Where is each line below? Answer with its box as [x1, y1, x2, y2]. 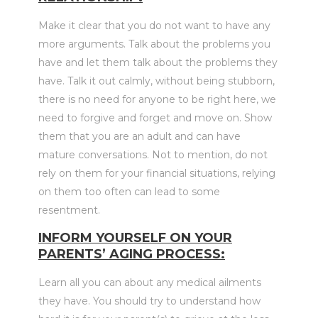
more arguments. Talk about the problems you [38, 38, 270, 50]
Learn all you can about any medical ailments [38, 276, 261, 289]
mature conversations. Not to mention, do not [38, 148, 268, 161]
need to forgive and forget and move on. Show [38, 111, 272, 124]
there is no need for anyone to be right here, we [38, 93, 276, 106]
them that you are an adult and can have [38, 130, 241, 143]
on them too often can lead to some [38, 185, 220, 198]
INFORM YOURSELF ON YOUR [38, 230, 232, 246]
